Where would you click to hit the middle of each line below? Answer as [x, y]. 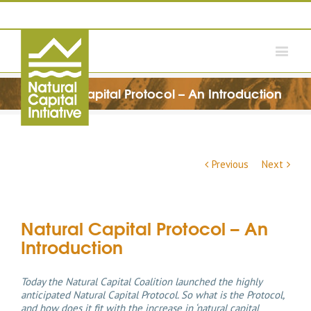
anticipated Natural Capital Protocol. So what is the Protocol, [152, 295]
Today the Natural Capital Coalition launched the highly [141, 281]
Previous [230, 164]
